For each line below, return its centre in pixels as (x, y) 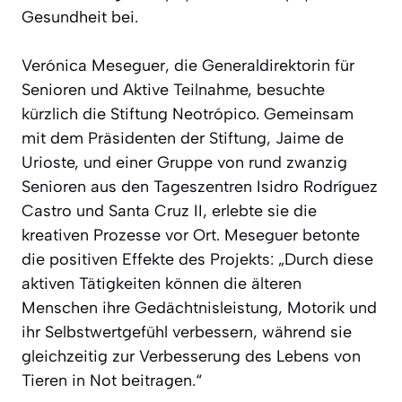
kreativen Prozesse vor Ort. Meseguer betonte (191, 235)
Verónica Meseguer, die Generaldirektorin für (188, 65)
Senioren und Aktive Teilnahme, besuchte (173, 89)
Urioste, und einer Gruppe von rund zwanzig (184, 162)
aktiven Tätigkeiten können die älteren (162, 283)
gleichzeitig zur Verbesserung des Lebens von (191, 356)
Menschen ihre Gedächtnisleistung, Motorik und (199, 307)
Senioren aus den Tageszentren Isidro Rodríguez (200, 186)
